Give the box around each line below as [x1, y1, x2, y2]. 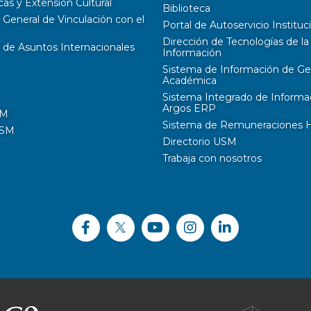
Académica [162, 74, 217, 87]
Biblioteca [162, 1, 210, 15]
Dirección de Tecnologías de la [162, 35, 309, 48]
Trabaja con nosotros [162, 151, 262, 165]
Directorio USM [162, 135, 237, 148]
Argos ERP [162, 101, 216, 115]
